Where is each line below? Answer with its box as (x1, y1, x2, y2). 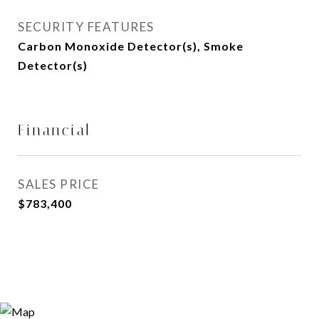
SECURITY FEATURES (18, 19, 155, 34)
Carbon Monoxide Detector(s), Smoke (18, 39, 244, 53)
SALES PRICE (18, 177, 100, 192)
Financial (18, 122, 91, 139)
